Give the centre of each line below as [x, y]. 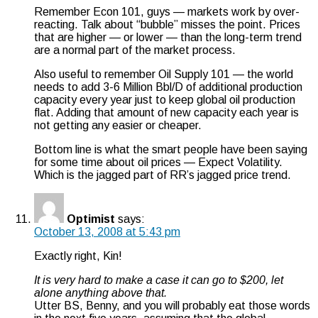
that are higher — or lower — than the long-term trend [168, 37]
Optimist [91, 219]
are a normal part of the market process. [135, 50]
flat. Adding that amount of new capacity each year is [166, 112]
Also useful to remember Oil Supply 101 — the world [164, 74]
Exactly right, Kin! [78, 256]
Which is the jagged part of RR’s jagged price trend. [163, 175]
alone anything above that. [100, 292]
